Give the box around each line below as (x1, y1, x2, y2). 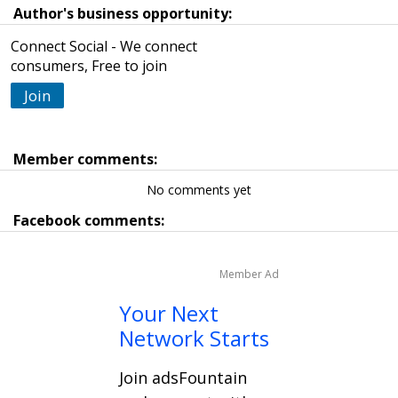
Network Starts (119, 322, 269, 353)
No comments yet (147, 180, 251, 198)
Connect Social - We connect (11, 36, 197, 56)
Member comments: (13, 148, 157, 169)
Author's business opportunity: (13, 3, 232, 23)
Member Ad (219, 266, 279, 282)
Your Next (119, 298, 219, 328)
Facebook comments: (13, 210, 164, 230)
